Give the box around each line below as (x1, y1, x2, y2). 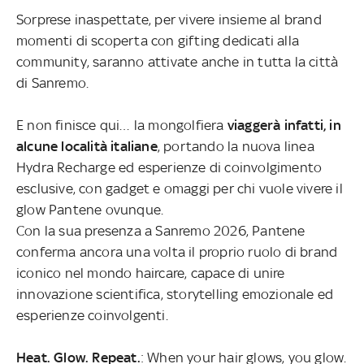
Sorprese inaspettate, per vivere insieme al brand (16, 11, 322, 28)
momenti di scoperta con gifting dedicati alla (16, 32, 300, 50)
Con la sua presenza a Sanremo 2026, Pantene (16, 223, 305, 240)
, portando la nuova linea (157, 138, 314, 155)
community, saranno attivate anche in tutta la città (16, 54, 339, 71)
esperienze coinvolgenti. (16, 307, 168, 324)
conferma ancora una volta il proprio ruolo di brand (16, 244, 338, 261)
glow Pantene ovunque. (16, 201, 164, 219)
